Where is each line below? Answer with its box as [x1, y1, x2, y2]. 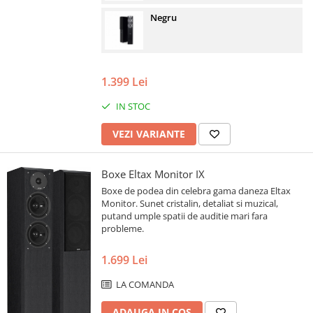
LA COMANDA [114, 278, 174, 291]
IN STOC [114, 100, 150, 113]
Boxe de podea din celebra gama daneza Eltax [101, 184, 291, 198]
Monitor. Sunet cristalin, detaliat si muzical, [101, 197, 278, 210]
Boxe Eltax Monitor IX [101, 167, 205, 182]
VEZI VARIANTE [112, 127, 185, 141]
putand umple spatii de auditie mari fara [101, 210, 268, 223]
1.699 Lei [101, 252, 147, 268]
